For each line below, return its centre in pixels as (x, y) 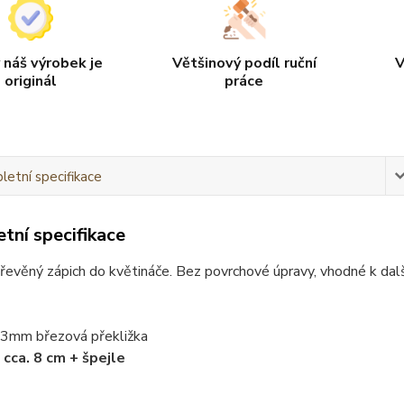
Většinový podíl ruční (244, 63)
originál (31, 81)
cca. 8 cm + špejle (64, 358)
